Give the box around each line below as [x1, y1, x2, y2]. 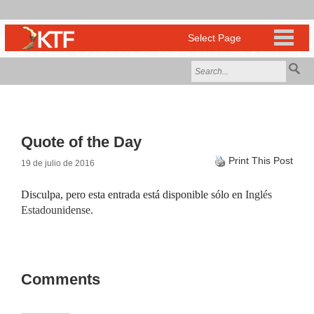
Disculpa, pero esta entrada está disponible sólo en [21, 189, 245, 200]
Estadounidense [21, 204, 90, 216]
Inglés [245, 189, 272, 200]
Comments [21, 271, 100, 288]
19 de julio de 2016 [21, 158, 95, 168]
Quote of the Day [21, 133, 142, 151]
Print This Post [228, 155, 293, 166]
